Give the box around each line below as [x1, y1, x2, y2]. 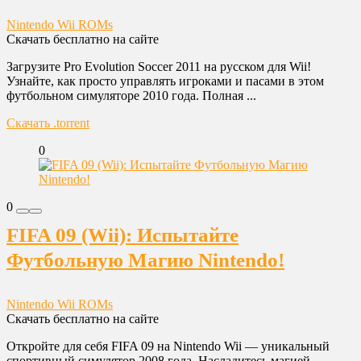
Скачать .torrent [6, 116, 89, 130]
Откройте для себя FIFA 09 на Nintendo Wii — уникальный [6, 339, 330, 353]
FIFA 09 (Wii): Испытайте [6, 224, 239, 246]
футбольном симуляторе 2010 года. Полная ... [6, 89, 256, 102]
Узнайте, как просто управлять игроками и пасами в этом [6, 74, 324, 88]
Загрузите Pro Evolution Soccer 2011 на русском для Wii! [6, 60, 311, 73]
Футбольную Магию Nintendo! [6, 249, 284, 271]
